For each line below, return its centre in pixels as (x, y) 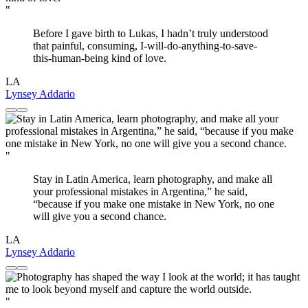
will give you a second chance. (100, 217)
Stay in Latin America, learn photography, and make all (153, 179)
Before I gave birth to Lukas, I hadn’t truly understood (151, 34)
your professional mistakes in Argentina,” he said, (140, 192)
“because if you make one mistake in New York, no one (154, 204)
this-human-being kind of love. (100, 58)
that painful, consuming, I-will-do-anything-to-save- (145, 46)
